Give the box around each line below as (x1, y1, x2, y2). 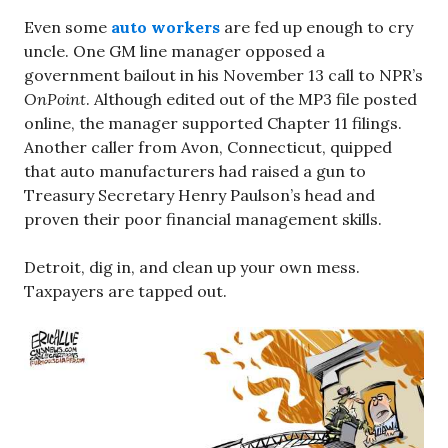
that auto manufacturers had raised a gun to (24, 160, 366, 181)
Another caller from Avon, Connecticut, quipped (24, 136, 392, 157)
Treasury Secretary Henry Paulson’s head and (24, 184, 375, 205)
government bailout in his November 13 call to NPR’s (24, 64, 423, 85)
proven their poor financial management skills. (24, 208, 382, 229)
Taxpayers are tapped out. (24, 280, 227, 301)
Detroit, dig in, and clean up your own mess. (24, 256, 360, 277)
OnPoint (24, 88, 86, 109)
